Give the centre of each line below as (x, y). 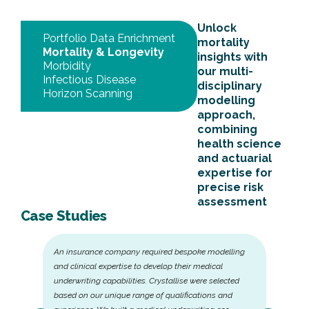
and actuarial (235, 158)
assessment (232, 201)
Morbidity (67, 66)
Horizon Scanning (88, 93)
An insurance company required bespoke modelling (149, 251)
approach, (226, 114)
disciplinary (230, 86)
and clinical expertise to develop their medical (138, 266)
